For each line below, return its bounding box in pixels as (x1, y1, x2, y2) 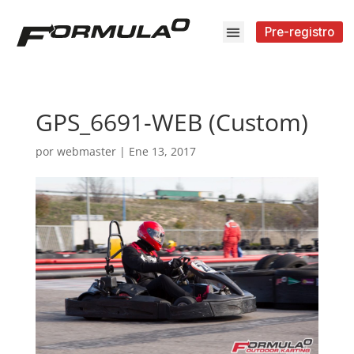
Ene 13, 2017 (128, 143, 196, 159)
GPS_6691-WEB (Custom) (35, 105, 308, 138)
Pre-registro (264, 24, 334, 40)
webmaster (56, 143, 116, 159)
